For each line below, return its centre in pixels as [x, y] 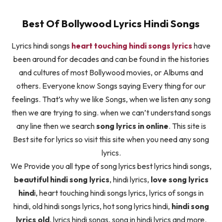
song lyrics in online [132, 126]
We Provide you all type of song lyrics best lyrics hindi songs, [111, 166]
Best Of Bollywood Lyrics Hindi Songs [111, 24]
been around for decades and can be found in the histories [111, 59]
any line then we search [56, 126]
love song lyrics [179, 179]
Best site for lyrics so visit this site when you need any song [111, 139]
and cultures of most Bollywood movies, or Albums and [111, 72]
